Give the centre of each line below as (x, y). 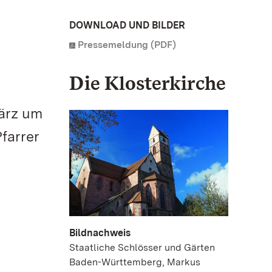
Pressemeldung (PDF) (127, 45)
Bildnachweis (100, 233)
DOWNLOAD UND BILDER (127, 25)
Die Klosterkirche (148, 83)
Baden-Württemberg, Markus (135, 262)
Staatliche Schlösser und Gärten (142, 247)
